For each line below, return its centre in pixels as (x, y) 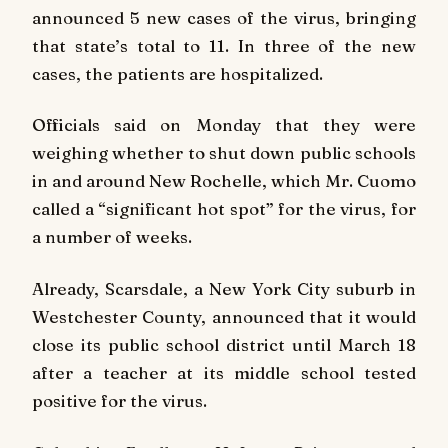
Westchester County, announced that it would (224, 317)
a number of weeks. (112, 237)
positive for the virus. (119, 401)
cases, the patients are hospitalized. (177, 73)
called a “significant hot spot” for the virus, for (224, 209)
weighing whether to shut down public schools (224, 153)
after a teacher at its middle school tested (224, 373)
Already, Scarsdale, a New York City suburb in (224, 289)
